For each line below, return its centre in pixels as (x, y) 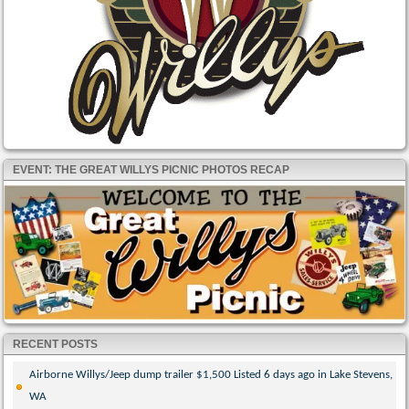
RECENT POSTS (56, 344)
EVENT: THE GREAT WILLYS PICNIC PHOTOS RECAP (152, 170)
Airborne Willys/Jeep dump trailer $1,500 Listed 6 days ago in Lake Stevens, (211, 374)
